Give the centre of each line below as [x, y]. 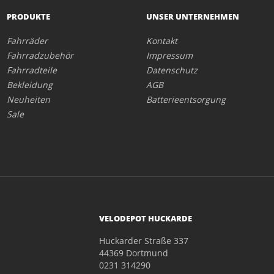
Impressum [169, 55]
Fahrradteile [31, 70]
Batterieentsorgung [186, 99]
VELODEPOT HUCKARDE [145, 218]
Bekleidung [29, 85]
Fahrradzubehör [40, 55]
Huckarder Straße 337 [143, 241]
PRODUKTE [28, 17]
